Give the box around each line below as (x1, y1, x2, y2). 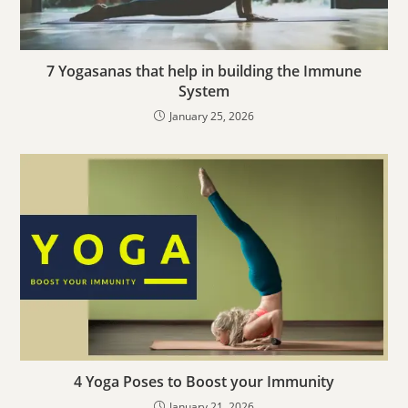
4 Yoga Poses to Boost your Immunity (74, 372, 334, 393)
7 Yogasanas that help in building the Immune (46, 61, 362, 82)
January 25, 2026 (169, 108, 254, 125)
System (178, 81, 229, 102)
